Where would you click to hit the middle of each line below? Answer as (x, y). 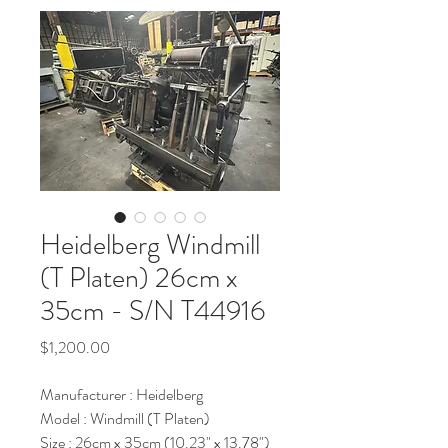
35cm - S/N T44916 (153, 311)
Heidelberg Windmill (150, 245)
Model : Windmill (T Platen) (125, 418)
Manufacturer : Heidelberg (121, 394)
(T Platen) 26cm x (139, 278)
